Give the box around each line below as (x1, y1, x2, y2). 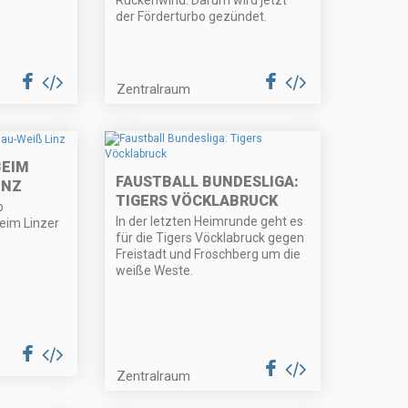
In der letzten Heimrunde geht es (116, 214, 304, 229)
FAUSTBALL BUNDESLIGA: (116, 173, 300, 191)
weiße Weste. (116, 263, 194, 279)
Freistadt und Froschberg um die (116, 247, 301, 262)
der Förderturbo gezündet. (116, 9, 268, 25)
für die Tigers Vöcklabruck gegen (116, 230, 305, 246)
